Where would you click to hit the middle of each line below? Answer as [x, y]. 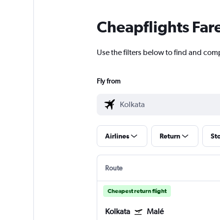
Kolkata [117, 212]
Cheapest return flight [137, 191]
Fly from [108, 81]
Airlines [117, 136]
